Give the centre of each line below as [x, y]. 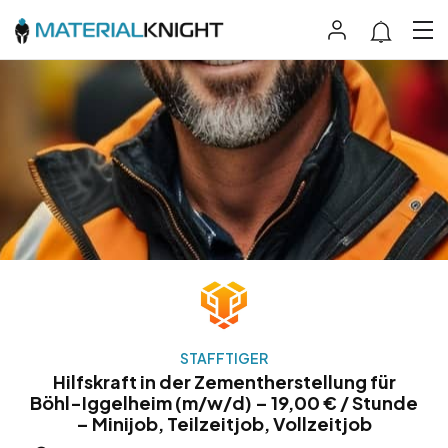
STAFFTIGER [224, 358]
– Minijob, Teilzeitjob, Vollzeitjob [224, 424]
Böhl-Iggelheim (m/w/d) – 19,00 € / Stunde [224, 403]
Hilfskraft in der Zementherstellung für [224, 382]
